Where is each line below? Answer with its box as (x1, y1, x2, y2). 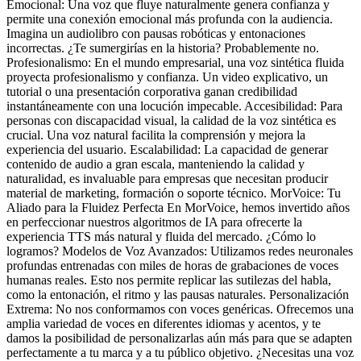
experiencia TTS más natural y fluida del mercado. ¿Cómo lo (6, 229, 316, 243)
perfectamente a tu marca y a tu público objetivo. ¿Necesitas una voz (6, 345, 354, 359)
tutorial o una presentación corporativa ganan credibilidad (6, 84, 297, 98)
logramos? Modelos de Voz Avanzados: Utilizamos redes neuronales (6, 243, 353, 258)
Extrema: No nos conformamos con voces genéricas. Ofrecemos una (6, 301, 354, 316)
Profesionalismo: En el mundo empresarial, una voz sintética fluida (6, 55, 344, 69)
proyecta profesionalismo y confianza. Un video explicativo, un (6, 69, 328, 84)
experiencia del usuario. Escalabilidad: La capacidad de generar (6, 142, 328, 156)
